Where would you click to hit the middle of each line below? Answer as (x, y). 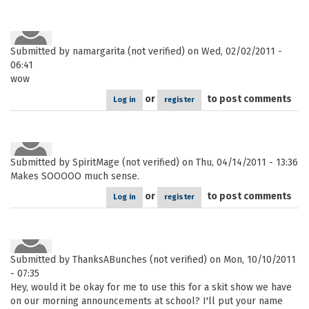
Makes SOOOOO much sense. (75, 176)
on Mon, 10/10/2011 (251, 260)
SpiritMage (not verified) (126, 162)
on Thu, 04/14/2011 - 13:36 (239, 162)
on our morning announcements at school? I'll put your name (147, 301)
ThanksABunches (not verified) (140, 260)
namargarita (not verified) (129, 51)
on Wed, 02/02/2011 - (233, 51)
